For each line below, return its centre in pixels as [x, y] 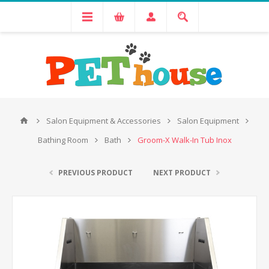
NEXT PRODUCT [182, 173]
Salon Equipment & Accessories [103, 121]
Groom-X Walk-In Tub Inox [184, 140]
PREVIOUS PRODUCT [95, 173]
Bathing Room [63, 140]
